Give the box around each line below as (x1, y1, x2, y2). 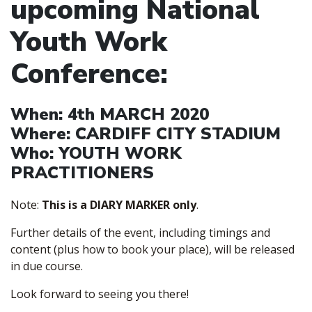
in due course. (10, 258, 83, 274)
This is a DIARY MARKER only (42, 197, 196, 213)
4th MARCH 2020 (68, 103, 209, 126)
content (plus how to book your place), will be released (10, 242, 295, 258)
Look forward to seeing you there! (10, 286, 189, 302)
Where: (10, 123, 75, 146)
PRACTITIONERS (10, 162, 154, 185)
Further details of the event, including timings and (10, 225, 270, 241)
